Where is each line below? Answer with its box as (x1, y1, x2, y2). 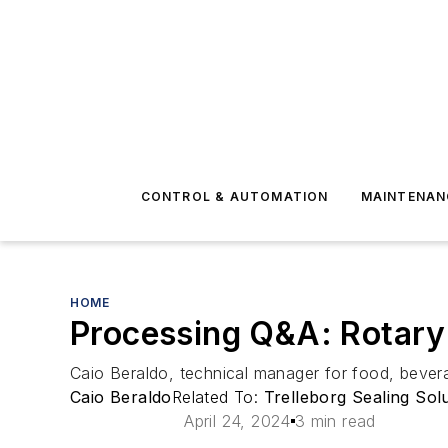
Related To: (171, 387, 264, 407)
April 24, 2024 (184, 411, 291, 431)
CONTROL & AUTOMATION (140, 189, 329, 204)
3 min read (294, 411, 376, 431)
